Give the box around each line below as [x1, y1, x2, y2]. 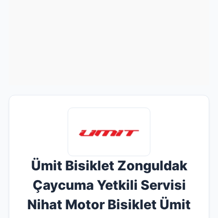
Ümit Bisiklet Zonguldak [31, 158, 187, 174]
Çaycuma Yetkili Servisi [32, 177, 186, 193]
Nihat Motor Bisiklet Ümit [27, 197, 191, 213]
